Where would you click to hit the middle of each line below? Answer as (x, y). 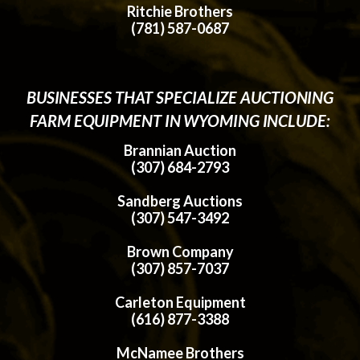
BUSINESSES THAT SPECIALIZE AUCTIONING (180, 98)
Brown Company (180, 252)
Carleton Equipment (180, 303)
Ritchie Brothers (180, 12)
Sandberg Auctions (180, 201)
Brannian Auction (180, 151)
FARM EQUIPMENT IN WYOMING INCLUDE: (180, 121)
